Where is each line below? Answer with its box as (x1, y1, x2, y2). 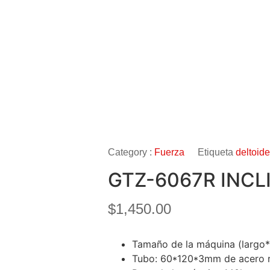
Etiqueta (198, 146, 234, 157)
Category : (108, 146, 155, 157)
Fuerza (154, 146, 185, 157)
